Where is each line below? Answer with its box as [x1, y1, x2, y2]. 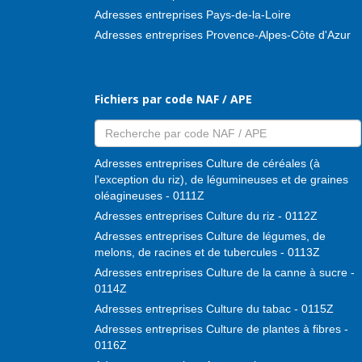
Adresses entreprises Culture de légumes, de [95, 229, 326, 242]
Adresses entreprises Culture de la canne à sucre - [95, 265, 355, 279]
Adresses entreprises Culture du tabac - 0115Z [95, 301, 334, 315]
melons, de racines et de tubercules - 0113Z [95, 245, 320, 259]
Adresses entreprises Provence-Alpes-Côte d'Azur [95, 27, 351, 41]
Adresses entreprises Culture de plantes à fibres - [95, 322, 348, 335]
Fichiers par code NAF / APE [95, 90, 252, 107]
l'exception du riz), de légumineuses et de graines [95, 172, 348, 186]
